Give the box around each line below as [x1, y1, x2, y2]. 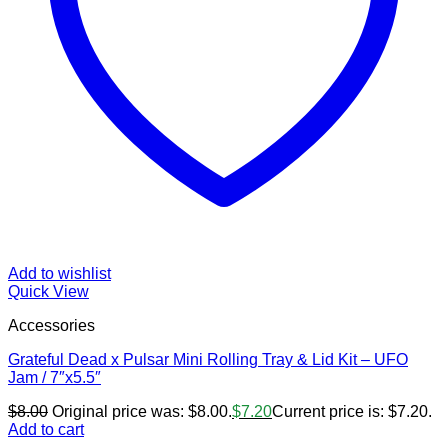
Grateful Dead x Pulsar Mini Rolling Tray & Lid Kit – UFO [8, 351, 408, 369]
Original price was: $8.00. [52, 403, 232, 421]
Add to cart [8, 421, 84, 439]
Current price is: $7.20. [272, 403, 432, 421]
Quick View [8, 283, 89, 301]
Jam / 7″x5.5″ [8, 369, 101, 387]
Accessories [8, 317, 95, 335]
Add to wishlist [8, 265, 111, 283]
